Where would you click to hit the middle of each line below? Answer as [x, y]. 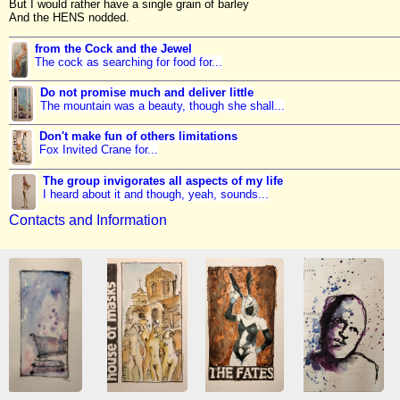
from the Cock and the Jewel [113, 48]
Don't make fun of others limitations [139, 137]
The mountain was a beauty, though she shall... [162, 106]
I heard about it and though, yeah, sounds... [155, 194]
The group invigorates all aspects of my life [162, 180]
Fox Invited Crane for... [99, 150]
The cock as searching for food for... [128, 62]
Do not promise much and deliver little [146, 93]
